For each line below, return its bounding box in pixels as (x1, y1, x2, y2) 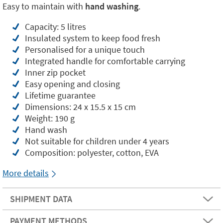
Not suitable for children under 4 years (25, 135, 169, 147)
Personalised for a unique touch (25, 44, 145, 55)
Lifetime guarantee (25, 90, 96, 101)
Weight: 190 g (25, 112, 75, 124)
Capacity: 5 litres (25, 21, 86, 32)
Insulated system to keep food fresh (25, 32, 160, 44)
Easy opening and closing (25, 78, 120, 90)
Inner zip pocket (25, 67, 86, 78)
